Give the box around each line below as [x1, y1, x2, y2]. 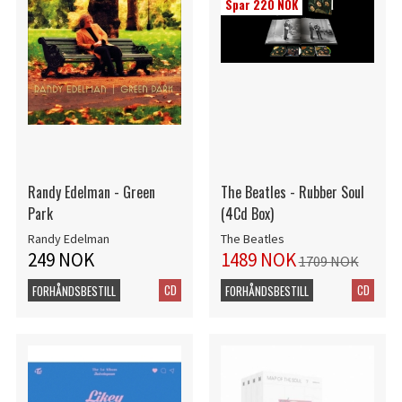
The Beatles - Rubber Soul [220, 181, 364, 204]
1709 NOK [298, 252, 359, 271]
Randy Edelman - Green [27, 181, 155, 204]
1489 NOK [220, 248, 296, 273]
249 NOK [27, 248, 94, 273]
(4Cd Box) [220, 203, 274, 225]
